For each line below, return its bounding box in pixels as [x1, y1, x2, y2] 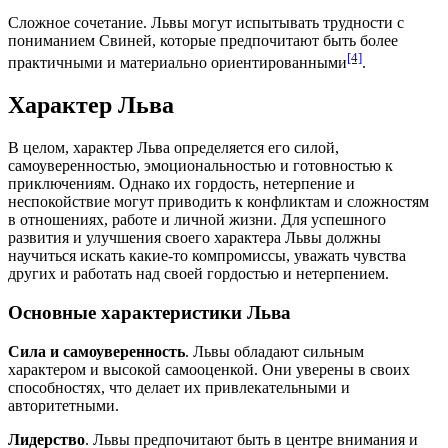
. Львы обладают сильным [185, 342, 364, 360]
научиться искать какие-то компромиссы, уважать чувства [8, 247, 406, 265]
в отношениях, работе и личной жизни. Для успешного [8, 211, 386, 229]
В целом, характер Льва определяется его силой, [8, 139, 339, 157]
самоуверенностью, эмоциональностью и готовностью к [8, 157, 393, 175]
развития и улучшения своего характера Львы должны [8, 229, 381, 247]
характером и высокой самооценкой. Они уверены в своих [8, 360, 410, 378]
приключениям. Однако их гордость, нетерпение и [8, 175, 355, 193]
